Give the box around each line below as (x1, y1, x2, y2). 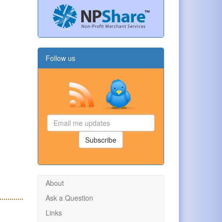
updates (100, 134, 128, 144)
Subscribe (85, 135, 116, 145)
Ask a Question (46, 193, 93, 203)
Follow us (46, 53, 75, 63)
